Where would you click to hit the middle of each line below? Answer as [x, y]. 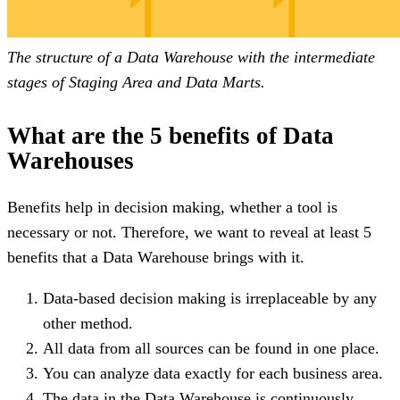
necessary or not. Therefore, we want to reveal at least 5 [189, 232]
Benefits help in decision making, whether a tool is [172, 207]
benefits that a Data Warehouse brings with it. [156, 257]
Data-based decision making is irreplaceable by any [210, 298]
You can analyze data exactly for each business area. [213, 373]
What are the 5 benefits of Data [171, 135]
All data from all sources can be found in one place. [211, 348]
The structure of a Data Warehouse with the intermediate [191, 57]
